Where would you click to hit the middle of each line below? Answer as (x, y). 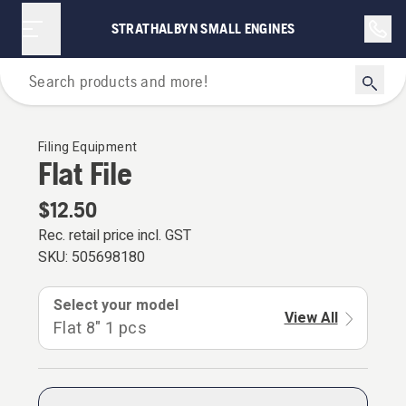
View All (311, 318)
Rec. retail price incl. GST (115, 236)
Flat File (85, 174)
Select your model (116, 305)
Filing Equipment (88, 147)
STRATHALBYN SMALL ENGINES (203, 29)
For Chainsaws (203, 85)
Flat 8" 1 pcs (101, 329)
